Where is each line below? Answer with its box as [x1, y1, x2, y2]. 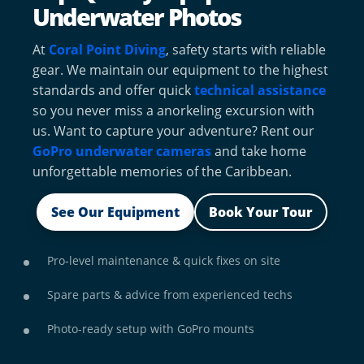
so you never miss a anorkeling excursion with [32, 102, 314, 120]
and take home [211, 142, 306, 161]
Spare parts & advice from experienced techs [47, 286, 292, 302]
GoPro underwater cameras [32, 142, 211, 161]
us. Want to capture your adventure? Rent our [32, 122, 314, 141]
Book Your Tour [209, 203, 313, 222]
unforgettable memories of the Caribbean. [32, 162, 292, 181]
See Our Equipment [51, 203, 180, 222]
